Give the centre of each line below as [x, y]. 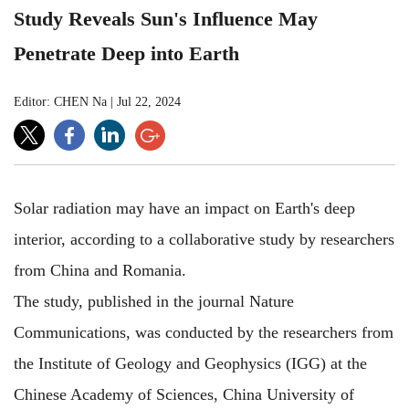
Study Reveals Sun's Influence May [166, 18]
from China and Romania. [100, 270]
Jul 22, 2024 [149, 101]
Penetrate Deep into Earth [126, 53]
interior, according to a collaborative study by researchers [204, 239]
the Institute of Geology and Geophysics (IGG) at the [190, 363]
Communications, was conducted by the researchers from [204, 332]
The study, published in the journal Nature [154, 301]
